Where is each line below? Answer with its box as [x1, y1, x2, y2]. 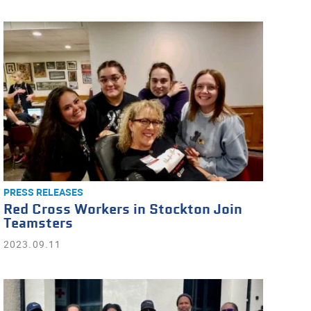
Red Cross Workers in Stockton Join [3, 201, 242, 219]
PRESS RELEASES [3, 185, 83, 199]
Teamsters [3, 215, 73, 233]
